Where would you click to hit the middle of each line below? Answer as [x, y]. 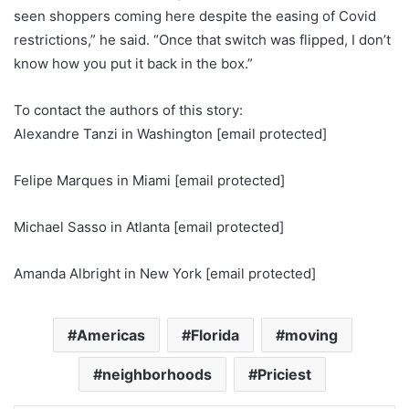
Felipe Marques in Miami [94, 180]
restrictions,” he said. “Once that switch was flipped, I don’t [202, 40]
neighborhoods [157, 374]
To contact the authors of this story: [128, 110]
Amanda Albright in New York [110, 273]
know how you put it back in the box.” [133, 63]
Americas [110, 335]
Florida [215, 335]
